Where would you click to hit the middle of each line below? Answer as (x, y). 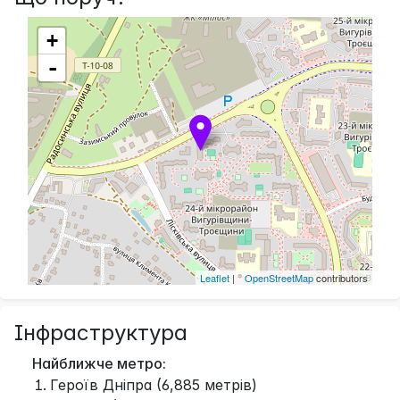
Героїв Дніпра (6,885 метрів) (154, 384)
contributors (341, 277)
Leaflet (215, 277)
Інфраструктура (101, 332)
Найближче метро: (97, 363)
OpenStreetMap (279, 277)
